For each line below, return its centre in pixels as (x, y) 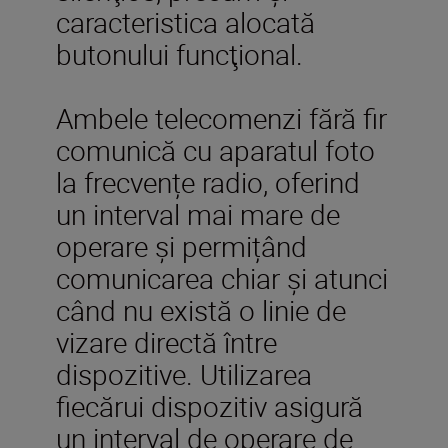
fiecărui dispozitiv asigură (209, 405)
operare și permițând (181, 245)
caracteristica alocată (185, 21)
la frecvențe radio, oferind (208, 181)
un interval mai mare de (198, 213)
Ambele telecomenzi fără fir (221, 117)
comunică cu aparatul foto (215, 149)
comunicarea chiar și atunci (222, 277)
